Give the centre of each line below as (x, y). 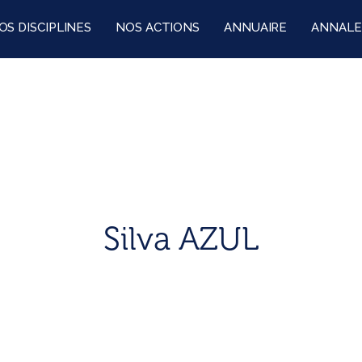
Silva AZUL (181, 238)
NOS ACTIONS (158, 27)
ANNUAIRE (256, 27)
